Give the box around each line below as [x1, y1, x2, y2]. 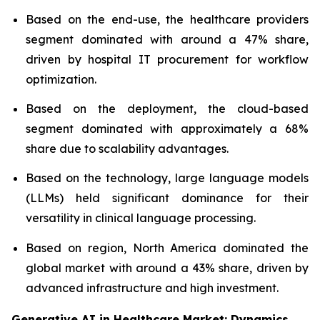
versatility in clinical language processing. [26, 211, 256, 226]
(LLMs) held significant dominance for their [26, 191, 309, 206]
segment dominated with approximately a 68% [26, 121, 309, 136]
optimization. [26, 71, 96, 86]
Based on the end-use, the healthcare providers [26, 11, 309, 26]
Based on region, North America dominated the [26, 240, 309, 255]
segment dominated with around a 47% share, [26, 31, 309, 46]
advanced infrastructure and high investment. [26, 280, 279, 295]
